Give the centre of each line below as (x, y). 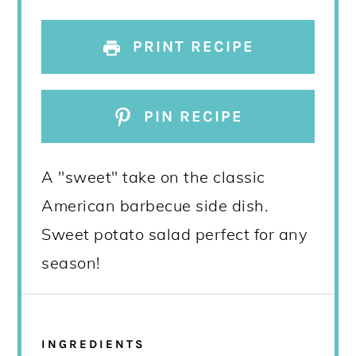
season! (71, 263)
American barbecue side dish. (155, 206)
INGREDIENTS (94, 344)
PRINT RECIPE (191, 46)
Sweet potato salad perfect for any (175, 234)
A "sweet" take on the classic (153, 177)
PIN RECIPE (191, 116)
